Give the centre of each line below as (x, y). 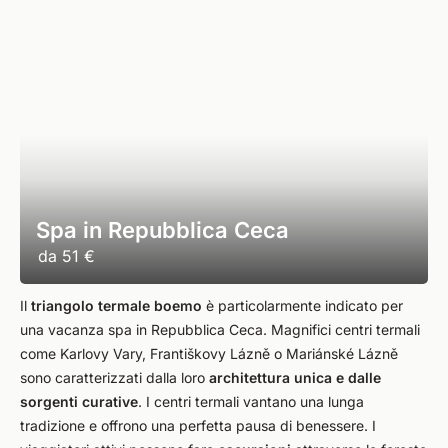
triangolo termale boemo (116, 305)
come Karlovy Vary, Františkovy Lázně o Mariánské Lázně (209, 353)
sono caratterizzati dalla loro (114, 377)
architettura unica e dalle (295, 377)
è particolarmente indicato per (302, 305)
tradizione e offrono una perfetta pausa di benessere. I (198, 425)
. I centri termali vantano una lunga (251, 401)
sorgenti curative (79, 401)
